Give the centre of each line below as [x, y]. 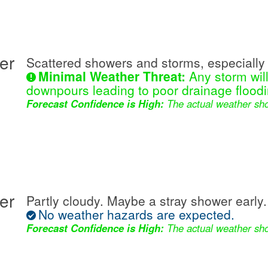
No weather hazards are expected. [136, 214]
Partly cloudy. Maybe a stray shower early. [147, 201]
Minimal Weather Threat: [112, 76]
